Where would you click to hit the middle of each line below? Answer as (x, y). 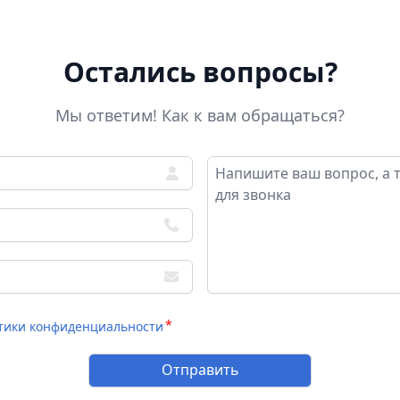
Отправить (200, 370)
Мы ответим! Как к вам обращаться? (200, 115)
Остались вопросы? (200, 72)
